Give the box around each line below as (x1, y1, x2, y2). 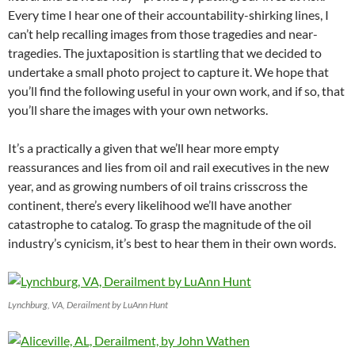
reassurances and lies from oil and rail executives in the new (8, 158, 329, 174)
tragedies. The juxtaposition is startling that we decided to (8, 44, 322, 60)
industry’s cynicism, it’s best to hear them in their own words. (8, 235, 336, 250)
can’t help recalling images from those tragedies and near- (8, 25, 318, 41)
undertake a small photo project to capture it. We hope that (8, 63, 329, 79)
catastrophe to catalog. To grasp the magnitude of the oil (8, 216, 311, 231)
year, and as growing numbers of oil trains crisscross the (8, 177, 307, 193)
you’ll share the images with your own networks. (8, 101, 268, 117)
